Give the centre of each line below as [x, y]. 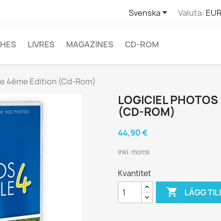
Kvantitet [134, 173]
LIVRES [41, 44]
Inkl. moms [134, 152]
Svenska [144, 13]
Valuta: [191, 13]
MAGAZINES [90, 44]
